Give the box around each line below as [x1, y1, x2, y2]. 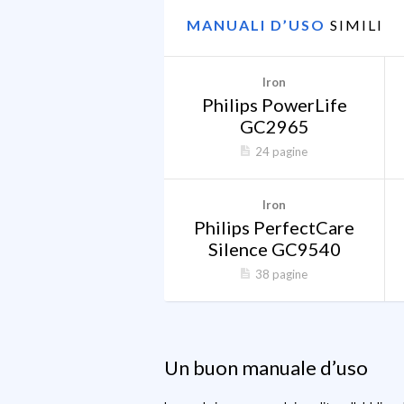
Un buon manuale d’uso [164, 355, 368, 380]
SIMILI [330, 16, 383, 33]
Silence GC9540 [207, 238, 341, 260]
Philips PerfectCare [194, 216, 354, 238]
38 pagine [255, 267, 308, 281]
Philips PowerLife [201, 94, 347, 115]
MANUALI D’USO [187, 16, 330, 33]
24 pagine [255, 144, 308, 159]
